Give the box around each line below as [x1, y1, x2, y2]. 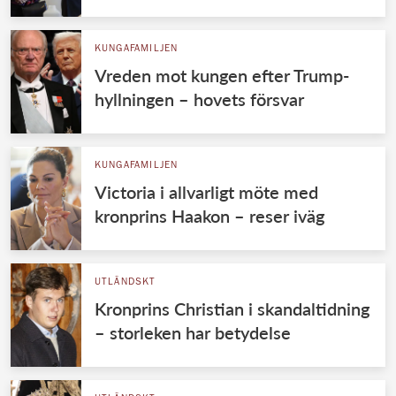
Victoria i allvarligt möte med [94, 180, 318, 202]
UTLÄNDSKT [94, 277, 156, 287]
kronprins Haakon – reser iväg [94, 204, 324, 226]
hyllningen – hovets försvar [94, 88, 304, 110]
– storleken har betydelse [94, 321, 291, 343]
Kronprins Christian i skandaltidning [94, 297, 369, 319]
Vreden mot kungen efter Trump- [94, 64, 349, 86]
